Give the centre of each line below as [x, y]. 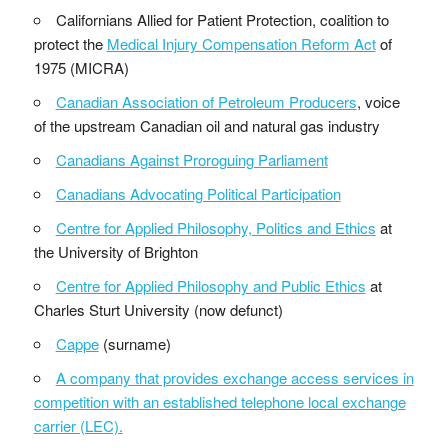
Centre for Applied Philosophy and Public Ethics [210, 285]
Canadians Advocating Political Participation [198, 193]
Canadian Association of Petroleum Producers [206, 101]
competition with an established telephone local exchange [219, 401]
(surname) [134, 343]
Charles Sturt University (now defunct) [158, 309]
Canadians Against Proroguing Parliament [191, 159]
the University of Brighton [115, 251]
